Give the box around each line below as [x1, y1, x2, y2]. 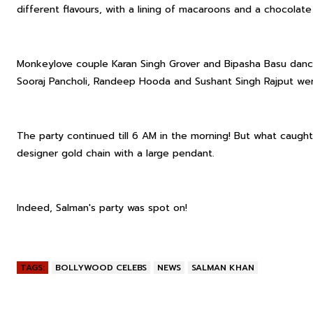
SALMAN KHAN [191, 261, 254, 274]
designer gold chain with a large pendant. [17, 146, 214, 161]
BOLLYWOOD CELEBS [55, 261, 147, 274]
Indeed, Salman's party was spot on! [17, 201, 187, 215]
